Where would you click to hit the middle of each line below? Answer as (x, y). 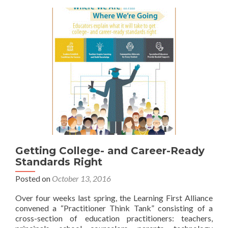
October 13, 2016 (81, 178)
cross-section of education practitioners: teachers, (114, 218)
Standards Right (59, 162)
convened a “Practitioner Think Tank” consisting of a (114, 208)
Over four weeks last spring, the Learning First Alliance (114, 197)
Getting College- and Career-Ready (110, 150)
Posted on (34, 178)
